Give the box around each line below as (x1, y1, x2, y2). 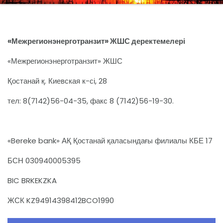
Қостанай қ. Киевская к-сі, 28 (7, 76, 107, 86)
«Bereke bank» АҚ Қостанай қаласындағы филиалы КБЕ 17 (7, 135, 213, 146)
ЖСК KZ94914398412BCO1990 (7, 195, 114, 206)
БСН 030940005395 (7, 155, 81, 166)
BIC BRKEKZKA (7, 175, 57, 186)
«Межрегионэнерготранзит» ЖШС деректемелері (7, 36, 185, 46)
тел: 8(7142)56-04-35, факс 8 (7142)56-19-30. (7, 96, 174, 106)
